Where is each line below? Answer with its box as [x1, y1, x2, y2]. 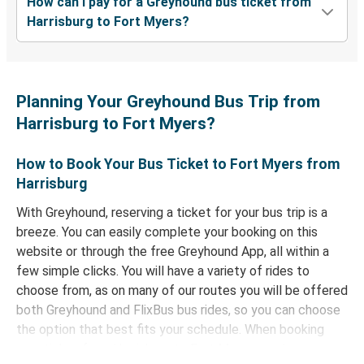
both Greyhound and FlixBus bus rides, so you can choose [16, 302, 340, 318]
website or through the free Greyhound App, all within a [16, 244, 329, 260]
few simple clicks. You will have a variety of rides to [16, 263, 310, 279]
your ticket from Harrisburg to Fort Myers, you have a [16, 341, 319, 357]
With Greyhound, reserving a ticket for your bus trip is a [16, 205, 327, 221]
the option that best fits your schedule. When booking [16, 322, 324, 338]
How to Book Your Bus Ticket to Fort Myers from [16, 156, 340, 173]
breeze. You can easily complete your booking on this [16, 224, 318, 240]
